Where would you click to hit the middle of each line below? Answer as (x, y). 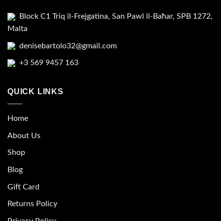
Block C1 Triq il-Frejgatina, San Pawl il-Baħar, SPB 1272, (115, 16)
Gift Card (23, 187)
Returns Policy (32, 204)
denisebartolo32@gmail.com (67, 46)
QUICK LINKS (36, 91)
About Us (24, 135)
